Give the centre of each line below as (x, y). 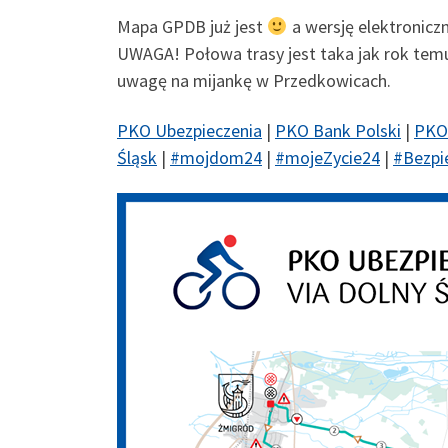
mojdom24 (221, 157)
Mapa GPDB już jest (192, 27)
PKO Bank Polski (338, 130)
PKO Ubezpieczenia (189, 130)
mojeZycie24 (332, 157)
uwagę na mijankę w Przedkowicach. (254, 81)
